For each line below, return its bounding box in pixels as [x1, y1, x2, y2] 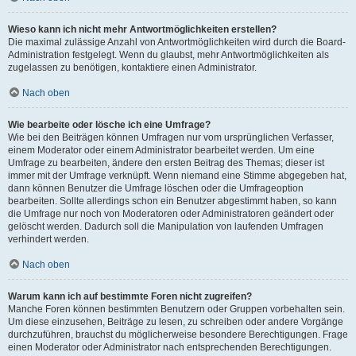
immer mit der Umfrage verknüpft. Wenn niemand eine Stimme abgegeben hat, [8, 170, 346, 181]
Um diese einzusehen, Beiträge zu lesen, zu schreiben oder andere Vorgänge [8, 316, 343, 327]
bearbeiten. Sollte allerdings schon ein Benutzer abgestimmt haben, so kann [8, 195, 337, 207]
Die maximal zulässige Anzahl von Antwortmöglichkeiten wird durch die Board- [8, 37, 346, 48]
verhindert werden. [8, 234, 89, 245]
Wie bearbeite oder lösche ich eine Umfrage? [8, 119, 211, 130]
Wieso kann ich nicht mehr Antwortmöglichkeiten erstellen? [8, 24, 277, 35]
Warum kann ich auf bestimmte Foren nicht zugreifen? [8, 291, 252, 302]
